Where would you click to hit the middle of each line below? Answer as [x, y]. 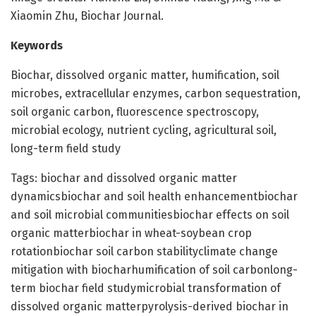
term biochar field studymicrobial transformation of [146, 288]
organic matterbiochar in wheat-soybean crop [131, 233]
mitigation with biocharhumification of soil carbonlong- [154, 269]
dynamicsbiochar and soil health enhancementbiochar [154, 196]
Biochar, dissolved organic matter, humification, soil [145, 75]
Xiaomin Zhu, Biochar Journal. [87, 16]
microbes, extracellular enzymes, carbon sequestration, [156, 93]
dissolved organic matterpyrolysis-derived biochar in [150, 306]
